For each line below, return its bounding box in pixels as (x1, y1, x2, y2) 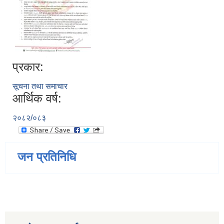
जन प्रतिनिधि (17, 150, 76, 164)
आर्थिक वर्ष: (12, 91, 61, 105)
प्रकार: (12, 60, 43, 74)
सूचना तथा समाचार (12, 82, 67, 91)
